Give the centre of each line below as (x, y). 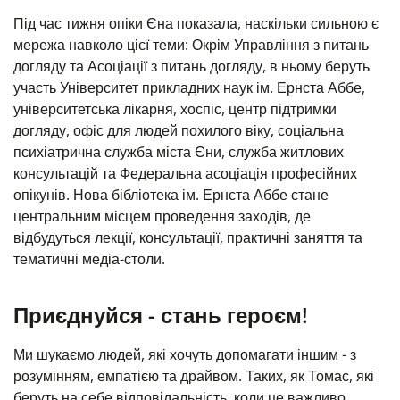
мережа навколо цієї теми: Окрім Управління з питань (191, 45)
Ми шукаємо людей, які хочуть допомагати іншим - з (185, 354)
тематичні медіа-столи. (89, 259)
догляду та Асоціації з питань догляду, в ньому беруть (192, 66)
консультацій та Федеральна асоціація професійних (185, 173)
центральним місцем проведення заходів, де (162, 216)
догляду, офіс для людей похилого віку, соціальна (179, 130)
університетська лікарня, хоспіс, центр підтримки (175, 109)
